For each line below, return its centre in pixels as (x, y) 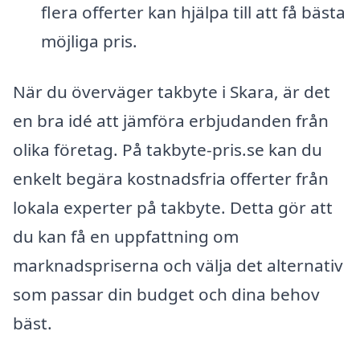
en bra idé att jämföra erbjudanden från (171, 121)
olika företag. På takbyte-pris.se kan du (168, 150)
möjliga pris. (89, 41)
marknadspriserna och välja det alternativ (178, 266)
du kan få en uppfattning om (126, 237)
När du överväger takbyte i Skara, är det (172, 92)
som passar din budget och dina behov (166, 295)
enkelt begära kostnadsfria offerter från (171, 179)
